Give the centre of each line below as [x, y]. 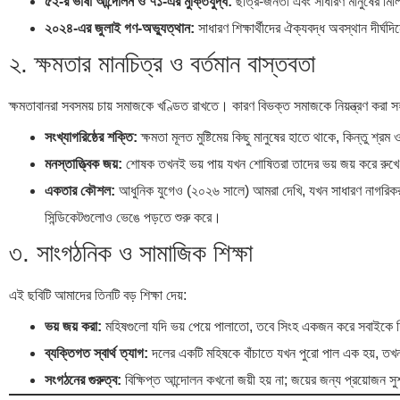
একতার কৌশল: [80, 191]
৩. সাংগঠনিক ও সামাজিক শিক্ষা [131, 253]
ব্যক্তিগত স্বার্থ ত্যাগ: [96, 353]
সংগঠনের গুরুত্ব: [83, 380]
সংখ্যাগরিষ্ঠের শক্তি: [91, 137]
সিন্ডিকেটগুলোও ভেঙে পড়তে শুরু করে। [133, 217]
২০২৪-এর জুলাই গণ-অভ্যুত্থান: [120, 28]
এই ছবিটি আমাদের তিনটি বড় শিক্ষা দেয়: [98, 295]
